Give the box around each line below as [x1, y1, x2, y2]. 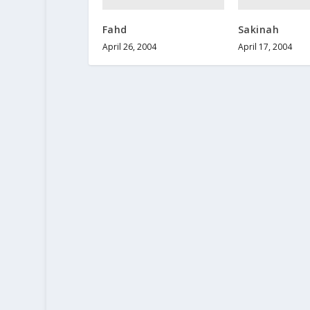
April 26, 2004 [102, 40, 156, 53]
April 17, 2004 [237, 40, 292, 53]
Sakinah [237, 22, 280, 36]
